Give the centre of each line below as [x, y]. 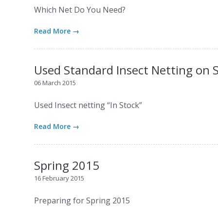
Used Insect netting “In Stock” [88, 105]
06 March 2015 [55, 82]
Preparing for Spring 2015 [82, 200]
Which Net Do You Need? [80, 10]
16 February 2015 [59, 178]
